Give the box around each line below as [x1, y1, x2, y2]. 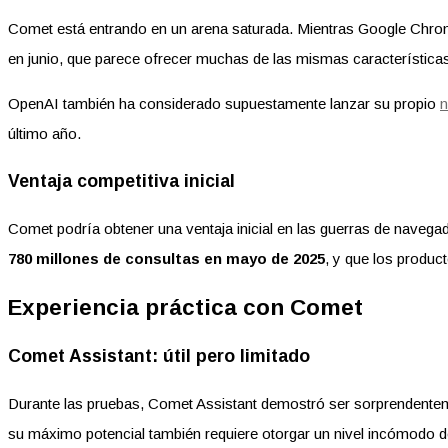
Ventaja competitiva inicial [8, 171, 235, 192]
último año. [8, 124, 81, 142]
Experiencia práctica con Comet [8, 294, 363, 320]
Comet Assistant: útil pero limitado [8, 346, 310, 367]
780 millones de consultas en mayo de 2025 [8, 249, 325, 267]
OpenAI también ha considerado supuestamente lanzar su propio [8, 94, 440, 112]
